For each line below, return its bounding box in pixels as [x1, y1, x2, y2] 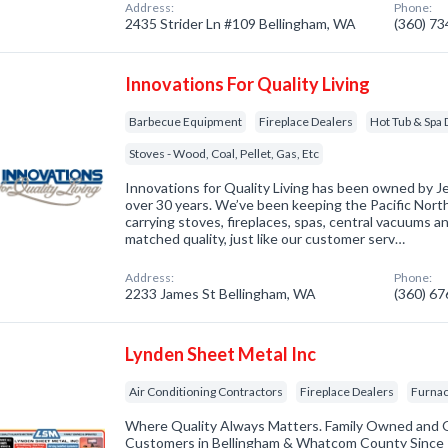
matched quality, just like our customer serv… [125, 230, 406, 247]
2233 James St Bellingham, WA [125, 285, 317, 302]
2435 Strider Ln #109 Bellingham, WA [125, 15, 357, 32]
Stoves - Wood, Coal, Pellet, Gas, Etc [129, 146, 320, 161]
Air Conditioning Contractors [129, 384, 284, 399]
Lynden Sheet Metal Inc [125, 343, 317, 365]
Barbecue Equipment [129, 114, 243, 129]
